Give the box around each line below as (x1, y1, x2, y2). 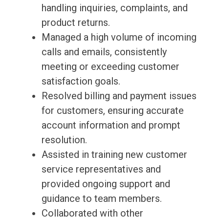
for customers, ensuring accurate (41, 105, 184, 117)
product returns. (41, 17, 110, 29)
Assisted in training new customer (41, 149, 187, 161)
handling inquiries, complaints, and (41, 2, 188, 14)
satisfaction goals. (41, 75, 120, 88)
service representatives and (41, 163, 161, 175)
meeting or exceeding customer (41, 61, 179, 73)
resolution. (41, 134, 87, 146)
